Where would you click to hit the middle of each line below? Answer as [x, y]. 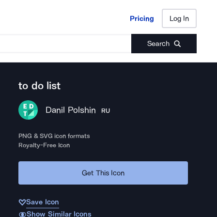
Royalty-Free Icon [44, 145]
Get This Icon [103, 173]
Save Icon [43, 202]
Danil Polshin [71, 110]
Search [158, 44]
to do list [39, 86]
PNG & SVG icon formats [54, 136]
